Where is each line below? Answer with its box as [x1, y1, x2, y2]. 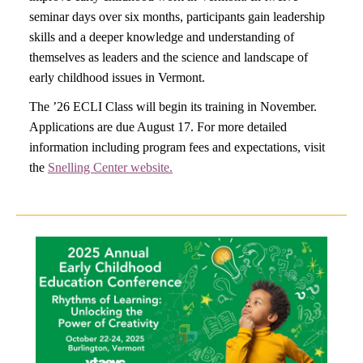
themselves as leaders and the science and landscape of [29, 50, 308, 64]
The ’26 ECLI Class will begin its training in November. [29, 100, 317, 113]
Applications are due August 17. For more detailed [29, 120, 287, 134]
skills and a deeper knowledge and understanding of [29, 30, 294, 44]
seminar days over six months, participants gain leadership [29, 10, 325, 23]
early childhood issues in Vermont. [29, 70, 205, 84]
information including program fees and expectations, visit [29, 140, 325, 154]
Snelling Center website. [48, 160, 173, 174]
